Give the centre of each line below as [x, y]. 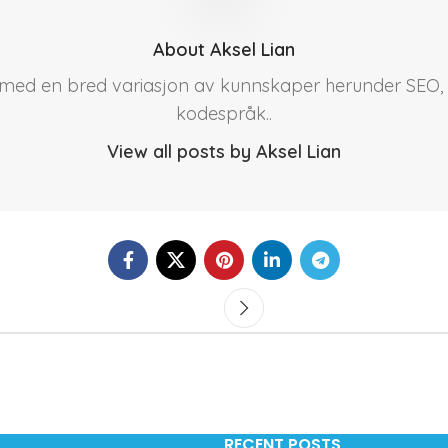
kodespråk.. [224, 113]
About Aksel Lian [224, 49]
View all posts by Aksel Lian [224, 151]
